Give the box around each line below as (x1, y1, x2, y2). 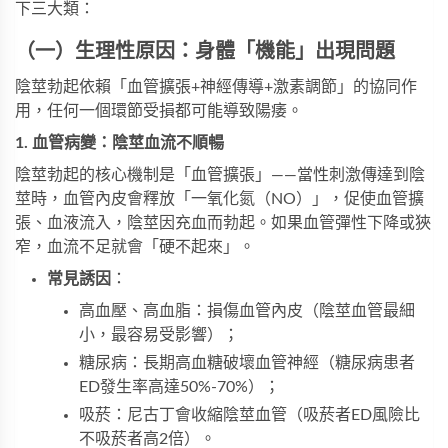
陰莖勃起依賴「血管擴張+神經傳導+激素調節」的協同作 (15, 79, 417, 96)
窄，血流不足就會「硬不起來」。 (15, 239, 255, 256)
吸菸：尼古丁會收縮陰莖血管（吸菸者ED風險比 (79, 407, 420, 424)
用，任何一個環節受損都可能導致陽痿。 (15, 103, 303, 120)
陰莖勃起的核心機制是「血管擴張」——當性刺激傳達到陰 (15, 167, 425, 184)
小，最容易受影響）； (79, 327, 239, 344)
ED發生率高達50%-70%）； (79, 379, 280, 396)
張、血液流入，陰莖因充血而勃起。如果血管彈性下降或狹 (15, 215, 431, 232)
